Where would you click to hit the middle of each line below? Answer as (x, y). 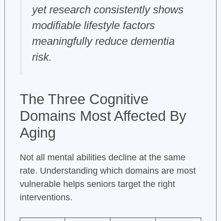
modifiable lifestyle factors (93, 26)
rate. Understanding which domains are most (108, 171)
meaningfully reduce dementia (103, 41)
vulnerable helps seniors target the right (97, 184)
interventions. (46, 198)
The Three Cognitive (84, 99)
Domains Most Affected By (103, 116)
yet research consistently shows (108, 10)
